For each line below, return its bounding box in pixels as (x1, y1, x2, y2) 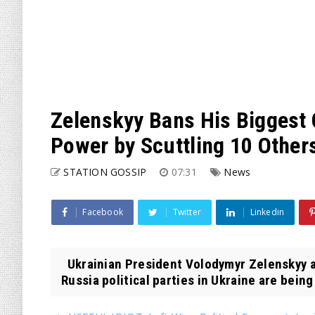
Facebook (82, 206, 124, 218)
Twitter (172, 206, 202, 218)
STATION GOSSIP (63, 165, 147, 179)
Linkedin (250, 206, 285, 218)
